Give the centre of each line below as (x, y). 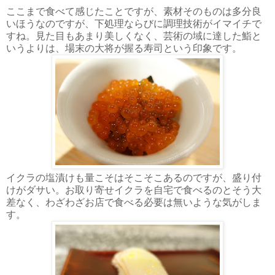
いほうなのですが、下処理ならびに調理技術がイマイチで (134, 23)
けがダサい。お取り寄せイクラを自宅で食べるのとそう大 (134, 190)
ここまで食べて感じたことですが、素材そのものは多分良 (134, 11)
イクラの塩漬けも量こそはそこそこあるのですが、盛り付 (134, 177)
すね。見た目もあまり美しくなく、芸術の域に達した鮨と (134, 36)
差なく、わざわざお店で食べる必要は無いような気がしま (134, 202)
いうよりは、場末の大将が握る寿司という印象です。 (124, 48)
